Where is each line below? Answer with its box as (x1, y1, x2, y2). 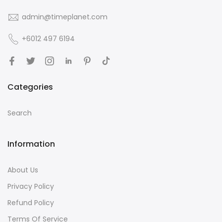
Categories (7, 81, 53, 93)
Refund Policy (7, 198, 54, 208)
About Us (7, 165, 38, 175)
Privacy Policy (7, 181, 54, 192)
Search (7, 108, 32, 118)
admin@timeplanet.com (22, 12, 108, 22)
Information (7, 138, 55, 150)
